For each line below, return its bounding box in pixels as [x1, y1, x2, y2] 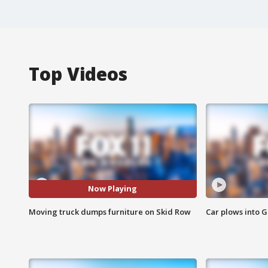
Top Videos [29, 61, 127, 86]
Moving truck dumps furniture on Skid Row [29, 206, 191, 217]
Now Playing [88, 183, 138, 194]
